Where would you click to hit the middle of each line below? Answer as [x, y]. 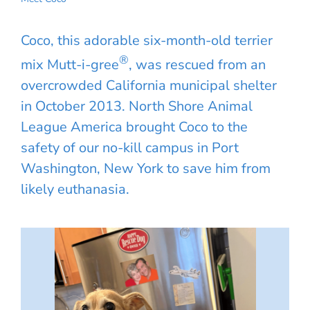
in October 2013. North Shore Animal [137, 106]
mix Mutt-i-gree [70, 64]
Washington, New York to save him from [146, 168]
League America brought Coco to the [134, 127]
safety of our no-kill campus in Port [130, 147]
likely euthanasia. [75, 189]
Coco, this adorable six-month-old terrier [147, 40]
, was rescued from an [197, 64]
